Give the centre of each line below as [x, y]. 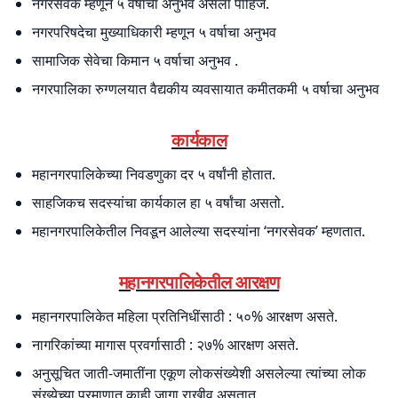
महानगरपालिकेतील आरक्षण [199, 282]
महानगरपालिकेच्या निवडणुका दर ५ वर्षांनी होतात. [154, 174]
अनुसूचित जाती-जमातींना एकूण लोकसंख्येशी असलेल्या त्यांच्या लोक [199, 373]
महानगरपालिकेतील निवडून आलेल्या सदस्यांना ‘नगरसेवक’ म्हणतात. [199, 231]
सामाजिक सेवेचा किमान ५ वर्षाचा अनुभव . [135, 60]
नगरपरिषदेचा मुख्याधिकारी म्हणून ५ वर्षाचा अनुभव [154, 32]
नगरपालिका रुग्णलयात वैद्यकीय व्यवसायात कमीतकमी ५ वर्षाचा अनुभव [206, 89]
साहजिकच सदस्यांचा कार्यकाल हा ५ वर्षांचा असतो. [158, 203]
